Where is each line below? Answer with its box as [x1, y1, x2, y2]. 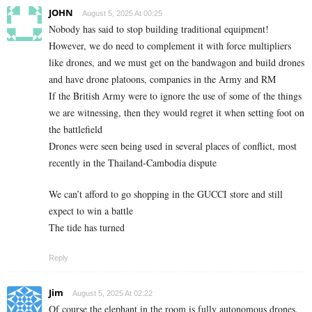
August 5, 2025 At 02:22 [72, 288, 153, 297]
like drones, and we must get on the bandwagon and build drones [49, 55, 304, 69]
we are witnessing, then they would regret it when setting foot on [49, 105, 304, 119]
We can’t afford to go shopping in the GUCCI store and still [49, 187, 283, 201]
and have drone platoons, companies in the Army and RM [49, 72, 276, 86]
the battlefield [49, 122, 102, 136]
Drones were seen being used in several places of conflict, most [49, 139, 297, 153]
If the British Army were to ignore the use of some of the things [49, 88, 302, 102]
